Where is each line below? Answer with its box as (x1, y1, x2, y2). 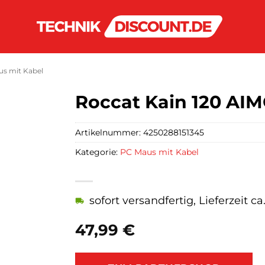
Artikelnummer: (75, 127, 143, 138)
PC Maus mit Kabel (120, 146, 199, 157)
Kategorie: (75, 146, 120, 157)
